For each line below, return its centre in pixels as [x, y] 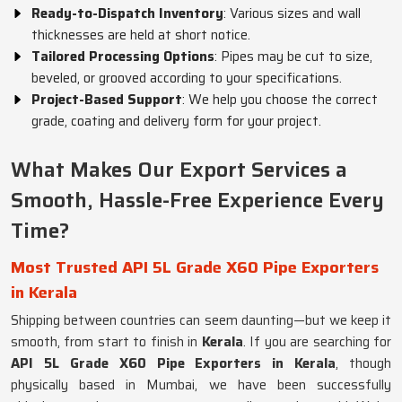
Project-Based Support [107, 100]
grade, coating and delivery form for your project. [176, 121]
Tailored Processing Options [123, 57]
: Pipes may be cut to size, [293, 57]
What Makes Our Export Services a [179, 170]
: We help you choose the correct [280, 100]
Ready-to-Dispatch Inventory [127, 13]
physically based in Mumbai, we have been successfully [201, 385]
